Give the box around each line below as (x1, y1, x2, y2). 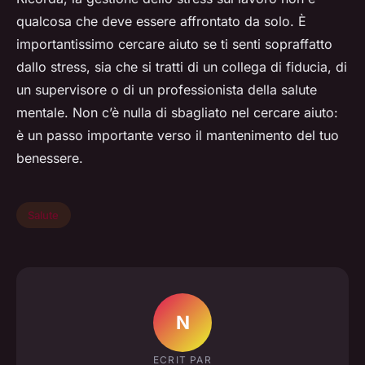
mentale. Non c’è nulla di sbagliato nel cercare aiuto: (16, 104, 338, 121)
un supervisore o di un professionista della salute (16, 81, 317, 99)
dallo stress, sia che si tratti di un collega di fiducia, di (16, 59, 347, 76)
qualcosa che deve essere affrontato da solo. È (16, 13, 306, 30)
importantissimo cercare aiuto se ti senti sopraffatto (16, 36, 332, 53)
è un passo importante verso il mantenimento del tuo (16, 127, 339, 144)
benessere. (16, 150, 83, 167)
